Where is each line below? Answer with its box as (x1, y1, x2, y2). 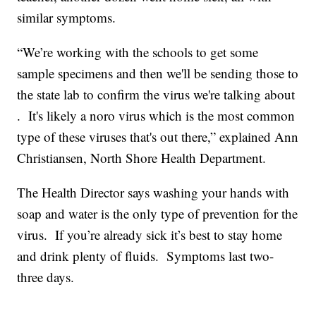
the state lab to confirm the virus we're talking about (17, 85, 296, 104)
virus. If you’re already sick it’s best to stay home (17, 226, 283, 244)
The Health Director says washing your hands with (17, 183, 290, 202)
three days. (17, 268, 75, 286)
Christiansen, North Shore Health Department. (17, 149, 267, 167)
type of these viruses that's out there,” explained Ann (17, 128, 299, 146)
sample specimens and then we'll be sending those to (17, 64, 299, 83)
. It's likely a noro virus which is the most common (17, 107, 296, 125)
